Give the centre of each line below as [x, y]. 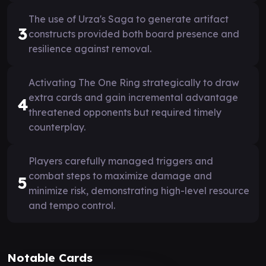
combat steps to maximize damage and [120, 175]
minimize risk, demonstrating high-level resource [139, 190]
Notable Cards [50, 257]
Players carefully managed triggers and [121, 161]
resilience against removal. [90, 48]
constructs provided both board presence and [134, 34]
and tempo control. [72, 205]
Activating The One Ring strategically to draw [134, 82]
